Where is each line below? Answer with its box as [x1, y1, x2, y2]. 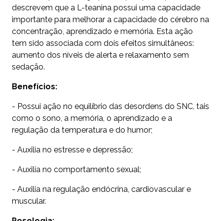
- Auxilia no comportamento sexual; [12, 165, 141, 175]
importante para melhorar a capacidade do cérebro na [12, 15, 209, 25]
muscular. [12, 196, 46, 206]
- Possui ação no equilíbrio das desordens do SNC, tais [12, 102, 209, 111]
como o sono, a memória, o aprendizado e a [12, 113, 172, 123]
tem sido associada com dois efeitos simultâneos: [12, 38, 194, 48]
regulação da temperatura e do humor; [12, 125, 152, 135]
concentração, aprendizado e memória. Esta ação [12, 27, 193, 37]
